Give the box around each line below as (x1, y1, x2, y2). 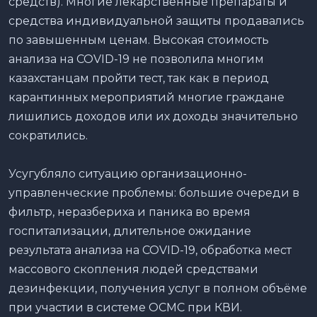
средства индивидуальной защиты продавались (8, 13, 304, 28)
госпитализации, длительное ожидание (8, 224, 251, 238)
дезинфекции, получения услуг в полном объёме (8, 281, 307, 295)
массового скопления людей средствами (8, 262, 258, 276)
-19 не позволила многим (114, 52, 264, 66)
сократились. (8, 128, 91, 142)
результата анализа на (8, 243, 142, 257)
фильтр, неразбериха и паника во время (8, 204, 250, 219)
